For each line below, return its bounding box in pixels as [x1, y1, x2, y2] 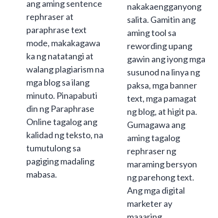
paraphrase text [26, 24, 87, 36]
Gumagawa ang [127, 119, 185, 130]
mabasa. [26, 169, 57, 180]
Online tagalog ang [26, 116, 97, 127]
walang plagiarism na [26, 64, 104, 75]
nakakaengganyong [127, 1, 201, 12]
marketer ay [127, 198, 172, 209]
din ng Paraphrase [26, 103, 94, 114]
